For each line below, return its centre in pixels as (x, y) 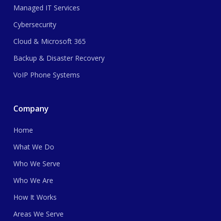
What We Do (34, 147)
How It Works (35, 197)
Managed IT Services (46, 8)
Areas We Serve (38, 214)
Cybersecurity (35, 25)
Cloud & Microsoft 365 (49, 41)
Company (31, 109)
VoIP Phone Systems (46, 75)
